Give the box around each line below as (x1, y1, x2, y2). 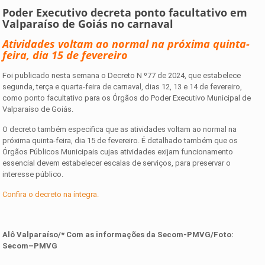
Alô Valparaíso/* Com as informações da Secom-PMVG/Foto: (2, 230, 234, 239)
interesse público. (2, 169, 64, 179)
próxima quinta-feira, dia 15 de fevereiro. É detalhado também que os (2, 135, 238, 145)
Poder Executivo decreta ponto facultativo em (2, 5, 248, 20)
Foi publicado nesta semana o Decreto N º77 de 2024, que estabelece (2, 70, 241, 80)
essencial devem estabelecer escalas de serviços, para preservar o (2, 158, 231, 167)
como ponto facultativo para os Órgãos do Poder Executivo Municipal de (2, 93, 251, 102)
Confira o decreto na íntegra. (2, 189, 99, 199)
